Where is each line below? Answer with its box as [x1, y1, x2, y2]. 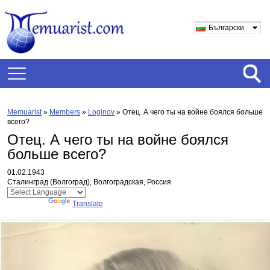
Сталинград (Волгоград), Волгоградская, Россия [7, 178, 171, 186]
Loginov [88, 108, 115, 116]
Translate [72, 199, 103, 208]
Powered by [7, 199, 48, 208]
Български [209, 24, 244, 32]
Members [49, 108, 80, 116]
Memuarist [7, 108, 42, 116]
